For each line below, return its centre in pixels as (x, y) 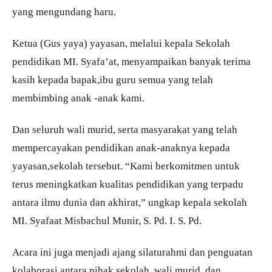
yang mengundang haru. (64, 12)
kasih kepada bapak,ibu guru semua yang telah (113, 80)
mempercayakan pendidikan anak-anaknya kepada (121, 148)
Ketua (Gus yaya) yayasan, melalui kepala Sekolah (121, 43)
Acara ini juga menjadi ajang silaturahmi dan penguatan (132, 252)
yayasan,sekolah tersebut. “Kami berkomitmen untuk (126, 166)
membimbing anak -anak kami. (78, 98)
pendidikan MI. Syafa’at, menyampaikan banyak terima (131, 62)
